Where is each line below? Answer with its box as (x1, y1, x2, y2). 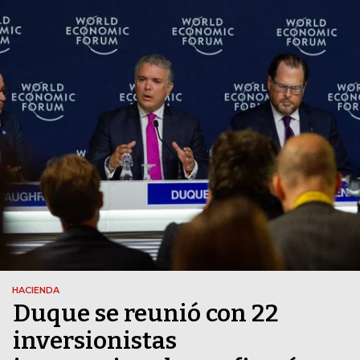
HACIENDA (12, 284, 59, 297)
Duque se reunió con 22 (13, 299, 279, 329)
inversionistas (13, 326, 177, 356)
